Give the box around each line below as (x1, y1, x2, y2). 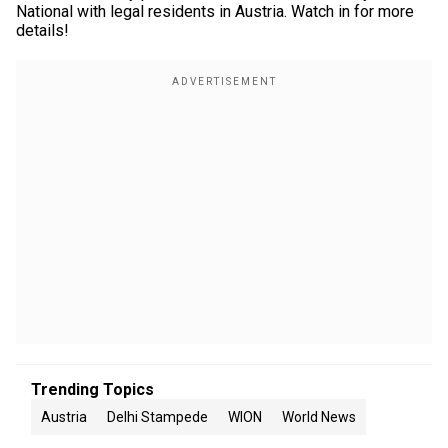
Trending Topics (31, 380, 154, 399)
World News (282, 409, 356, 425)
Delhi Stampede (107, 409, 208, 425)
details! (16, 21, 69, 40)
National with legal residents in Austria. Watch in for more (16, 2, 414, 21)
